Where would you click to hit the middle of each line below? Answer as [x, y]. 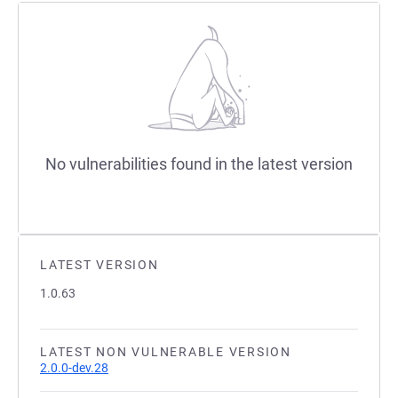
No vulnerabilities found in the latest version [199, 164]
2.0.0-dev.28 [74, 368]
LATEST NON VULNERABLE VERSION [166, 352]
